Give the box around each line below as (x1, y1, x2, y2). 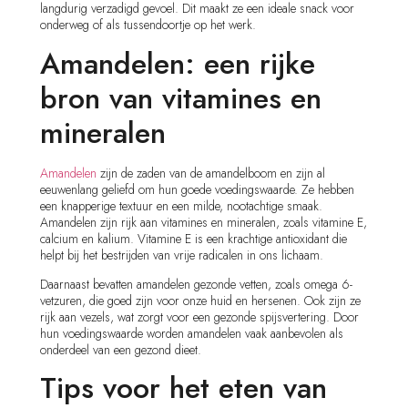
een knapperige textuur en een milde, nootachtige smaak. (40, 196, 323, 215)
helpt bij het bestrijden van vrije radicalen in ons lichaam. (40, 245, 324, 264)
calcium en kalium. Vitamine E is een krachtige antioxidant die (40, 229, 348, 248)
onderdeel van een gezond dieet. (40, 341, 202, 360)
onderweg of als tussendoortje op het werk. (40, 15, 257, 35)
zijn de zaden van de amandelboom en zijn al (97, 163, 326, 182)
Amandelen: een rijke (40, 42, 316, 85)
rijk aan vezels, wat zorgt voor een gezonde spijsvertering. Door (40, 308, 360, 327)
